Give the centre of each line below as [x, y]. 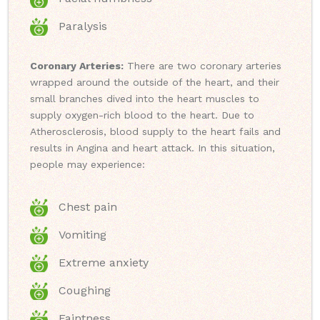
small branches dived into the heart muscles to [145, 99]
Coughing [85, 291]
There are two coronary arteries [202, 66]
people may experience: [87, 165]
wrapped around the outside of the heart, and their [155, 82]
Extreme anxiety [104, 263]
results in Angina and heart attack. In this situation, [152, 148]
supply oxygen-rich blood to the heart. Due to [142, 115]
